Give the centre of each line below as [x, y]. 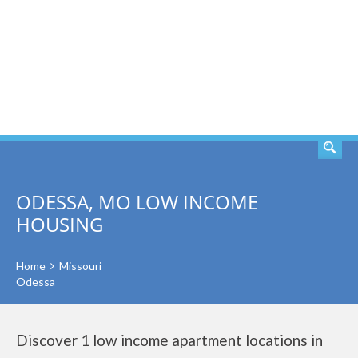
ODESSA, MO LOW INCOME [137, 202]
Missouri [80, 266]
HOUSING [60, 224]
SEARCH [294, 68]
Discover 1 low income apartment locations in [169, 340]
